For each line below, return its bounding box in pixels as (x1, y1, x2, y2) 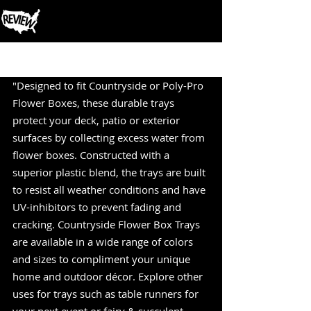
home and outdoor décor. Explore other (12, 269, 205, 283)
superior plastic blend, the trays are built (12, 165, 208, 179)
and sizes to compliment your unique (12, 252, 193, 266)
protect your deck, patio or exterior (12, 113, 183, 127)
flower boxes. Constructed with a (12, 148, 172, 162)
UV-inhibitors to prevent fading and (12, 200, 184, 214)
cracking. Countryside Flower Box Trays (12, 217, 203, 231)
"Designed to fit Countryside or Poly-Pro (12, 78, 206, 92)
